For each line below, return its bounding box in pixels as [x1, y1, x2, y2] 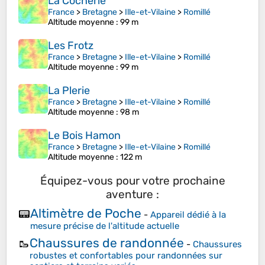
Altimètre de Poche [30, 205, 141, 221]
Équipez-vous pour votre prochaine [40, 174, 225, 188]
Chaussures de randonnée [30, 235, 184, 251]
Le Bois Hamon [48, 129, 121, 143]
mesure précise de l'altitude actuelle [30, 220, 179, 231]
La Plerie [48, 84, 90, 98]
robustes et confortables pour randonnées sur [30, 250, 222, 261]
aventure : [106, 188, 159, 202]
